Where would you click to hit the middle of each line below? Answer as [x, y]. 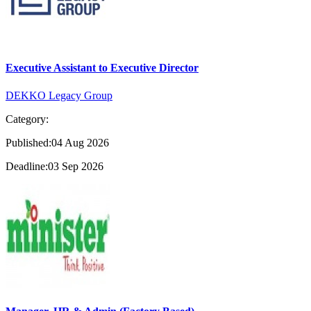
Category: [27, 119]
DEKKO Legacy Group [59, 95]
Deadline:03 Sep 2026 [54, 166]
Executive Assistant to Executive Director [102, 68]
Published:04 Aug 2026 [57, 142]
